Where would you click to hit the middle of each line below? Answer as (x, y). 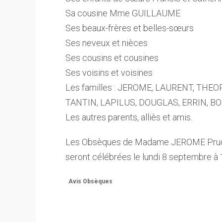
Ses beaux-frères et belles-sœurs (130, 28)
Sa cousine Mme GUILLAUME (123, 13)
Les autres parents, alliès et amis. (129, 117)
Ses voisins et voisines (109, 73)
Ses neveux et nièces (107, 43)
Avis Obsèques (90, 181)
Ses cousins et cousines (112, 58)
